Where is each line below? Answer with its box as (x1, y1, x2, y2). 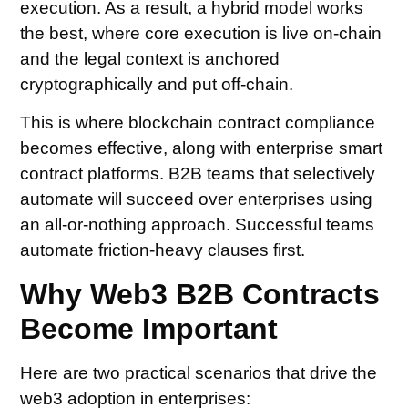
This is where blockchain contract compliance (20, 113, 376, 133)
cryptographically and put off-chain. (20, 74, 294, 94)
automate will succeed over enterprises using (20, 189, 373, 209)
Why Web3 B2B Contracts (20, 277, 381, 311)
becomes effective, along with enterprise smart (20, 138, 383, 158)
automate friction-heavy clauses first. (20, 240, 306, 260)
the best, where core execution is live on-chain (20, 23, 382, 43)
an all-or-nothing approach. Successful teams (20, 215, 375, 235)
